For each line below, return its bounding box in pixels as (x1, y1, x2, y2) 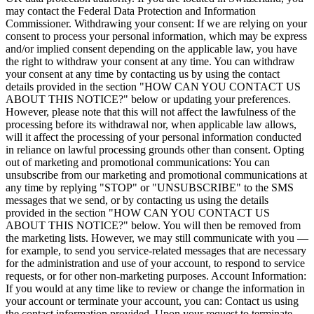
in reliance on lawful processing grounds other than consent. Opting (6, 143, 304, 156)
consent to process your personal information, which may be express (6, 29, 307, 42)
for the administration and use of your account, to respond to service (6, 257, 305, 269)
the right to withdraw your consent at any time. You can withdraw (6, 55, 295, 67)
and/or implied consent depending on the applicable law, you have (6, 42, 297, 55)
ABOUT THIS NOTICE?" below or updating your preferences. (6, 93, 291, 105)
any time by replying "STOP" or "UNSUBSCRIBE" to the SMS (6, 181, 294, 193)
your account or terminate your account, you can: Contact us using (6, 294, 299, 307)
